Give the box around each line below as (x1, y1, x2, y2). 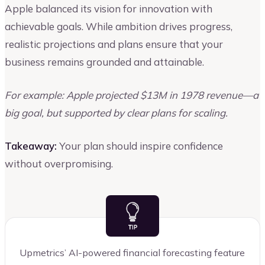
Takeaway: (5, 139, 57, 152)
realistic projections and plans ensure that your (5, 38, 223, 51)
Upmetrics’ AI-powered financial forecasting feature (20, 246, 245, 258)
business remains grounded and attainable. (5, 56, 204, 69)
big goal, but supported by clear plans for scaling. (5, 106, 228, 119)
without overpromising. (5, 157, 113, 170)
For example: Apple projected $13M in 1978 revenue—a (5, 88, 258, 101)
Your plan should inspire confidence (57, 139, 223, 152)
